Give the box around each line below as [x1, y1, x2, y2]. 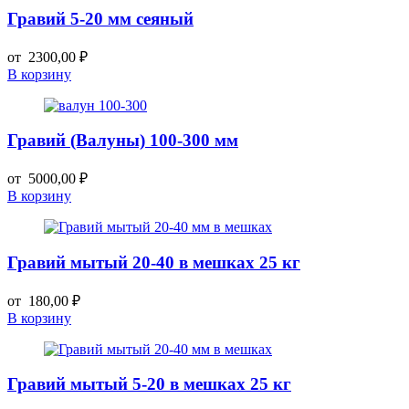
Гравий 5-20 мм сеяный [7, 9, 194, 29]
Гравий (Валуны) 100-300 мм [7, 131, 238, 151]
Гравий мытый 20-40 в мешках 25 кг [7, 252, 300, 272]
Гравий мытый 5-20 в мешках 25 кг [7, 374, 291, 394]
